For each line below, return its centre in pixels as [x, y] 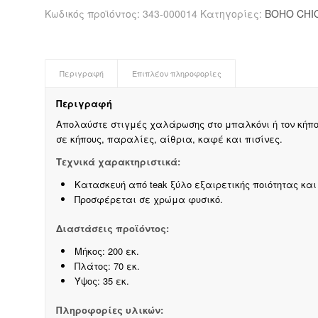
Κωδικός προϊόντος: [93, 14]
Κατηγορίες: [232, 14]
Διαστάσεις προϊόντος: [112, 229]
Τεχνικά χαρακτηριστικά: [118, 162]
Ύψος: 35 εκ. [102, 281]
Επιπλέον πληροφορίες [176, 74]
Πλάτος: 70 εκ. [107, 266]
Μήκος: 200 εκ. [106, 251]
